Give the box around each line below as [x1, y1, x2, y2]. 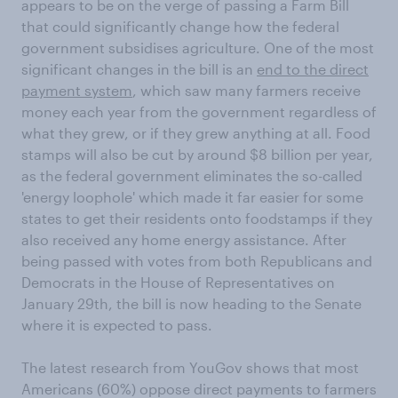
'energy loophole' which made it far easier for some [21, 188, 363, 205]
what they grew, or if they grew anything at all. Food [21, 124, 370, 141]
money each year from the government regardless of [21, 103, 377, 120]
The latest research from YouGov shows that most [21, 359, 359, 376]
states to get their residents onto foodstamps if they [21, 210, 372, 227]
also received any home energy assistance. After [21, 231, 346, 248]
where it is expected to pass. [21, 316, 212, 333]
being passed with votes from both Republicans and [21, 252, 372, 269]
